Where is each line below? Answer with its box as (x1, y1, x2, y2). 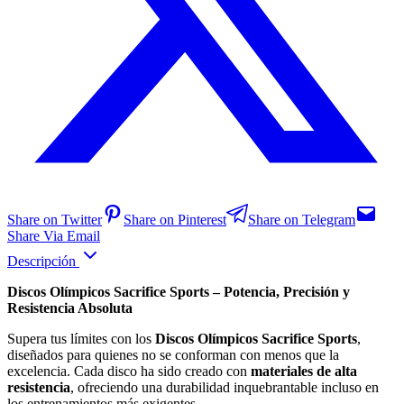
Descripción (7, 252, 79, 269)
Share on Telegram (248, 211, 355, 227)
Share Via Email (7, 227, 100, 243)
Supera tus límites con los (7, 330, 155, 346)
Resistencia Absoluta (7, 299, 133, 316)
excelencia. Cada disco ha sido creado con (7, 363, 251, 379)
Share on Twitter (7, 211, 102, 227)
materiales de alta (251, 363, 357, 379)
